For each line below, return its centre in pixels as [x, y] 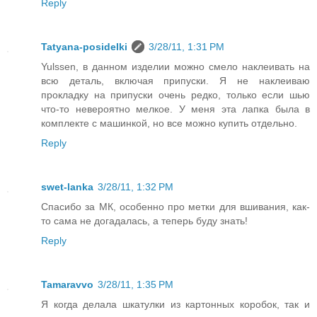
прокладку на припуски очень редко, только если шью [175, 95]
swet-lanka [67, 187]
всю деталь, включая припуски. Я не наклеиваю [175, 81]
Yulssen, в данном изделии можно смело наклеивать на [175, 67]
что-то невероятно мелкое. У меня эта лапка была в [175, 109]
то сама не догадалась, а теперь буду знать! [144, 221]
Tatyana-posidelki [84, 47]
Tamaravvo [67, 284]
